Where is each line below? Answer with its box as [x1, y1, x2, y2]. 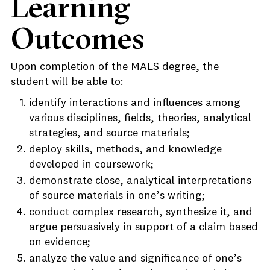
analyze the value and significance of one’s [29, 253, 242, 264]
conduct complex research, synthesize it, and [29, 207, 253, 218]
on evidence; [29, 237, 90, 248]
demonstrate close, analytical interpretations [29, 175, 251, 186]
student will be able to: [11, 77, 124, 87]
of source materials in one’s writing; [29, 190, 205, 201]
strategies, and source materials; [29, 128, 190, 139]
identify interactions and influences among [29, 98, 240, 108]
